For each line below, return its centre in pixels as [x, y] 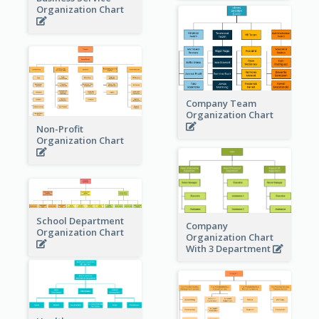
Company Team [221, 103]
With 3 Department [229, 248]
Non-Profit [59, 129]
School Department [80, 220]
